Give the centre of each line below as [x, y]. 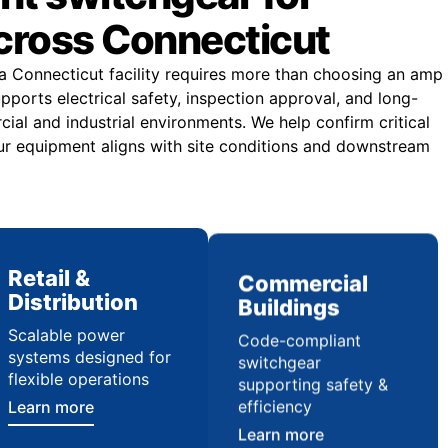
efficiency [274, 401]
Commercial [302, 278]
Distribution [72, 302]
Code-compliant [299, 335]
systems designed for [89, 357]
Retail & [48, 278]
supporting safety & [312, 379]
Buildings [288, 302]
